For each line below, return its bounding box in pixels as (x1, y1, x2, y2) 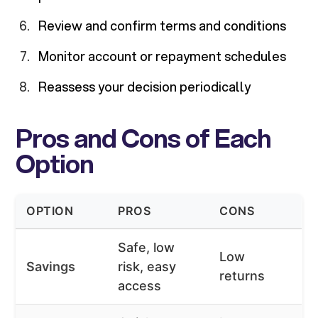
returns (219, 268, 265, 284)
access (118, 278, 162, 294)
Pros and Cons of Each (16, 119, 272, 157)
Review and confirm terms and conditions (38, 16, 287, 35)
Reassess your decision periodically (38, 77, 251, 97)
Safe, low (118, 240, 175, 256)
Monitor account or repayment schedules (38, 47, 287, 66)
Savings (26, 259, 76, 275)
